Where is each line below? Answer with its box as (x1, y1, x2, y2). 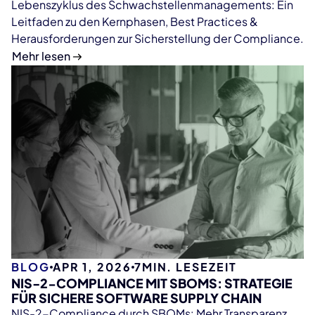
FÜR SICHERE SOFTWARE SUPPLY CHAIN (11, 290, 262, 307)
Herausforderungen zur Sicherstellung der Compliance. (11, 31, 304, 46)
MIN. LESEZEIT (141, 259, 237, 275)
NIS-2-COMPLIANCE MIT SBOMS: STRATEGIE (11, 275, 292, 292)
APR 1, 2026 (52, 259, 131, 275)
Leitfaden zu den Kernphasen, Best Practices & (11, 14, 258, 30)
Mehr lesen (12, 49, 70, 64)
